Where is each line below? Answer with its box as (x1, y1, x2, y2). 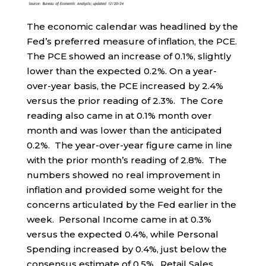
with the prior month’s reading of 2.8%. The (26, 154, 227, 166)
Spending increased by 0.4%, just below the (26, 243, 227, 255)
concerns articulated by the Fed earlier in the (26, 198, 236, 210)
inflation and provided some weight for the (26, 183, 223, 195)
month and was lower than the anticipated (26, 124, 222, 136)
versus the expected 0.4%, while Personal (26, 228, 218, 240)
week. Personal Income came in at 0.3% (26, 213, 211, 225)
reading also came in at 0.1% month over (26, 109, 212, 121)
